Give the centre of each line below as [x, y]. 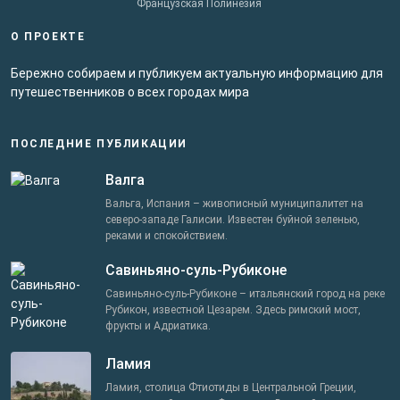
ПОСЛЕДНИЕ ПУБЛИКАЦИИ [99, 144]
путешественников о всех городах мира [130, 92]
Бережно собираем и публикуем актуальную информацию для [197, 74]
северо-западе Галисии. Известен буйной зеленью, [233, 220]
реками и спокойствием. [167, 236]
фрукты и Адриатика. [158, 326]
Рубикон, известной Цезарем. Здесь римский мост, [233, 310]
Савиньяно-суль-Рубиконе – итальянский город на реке [245, 294]
